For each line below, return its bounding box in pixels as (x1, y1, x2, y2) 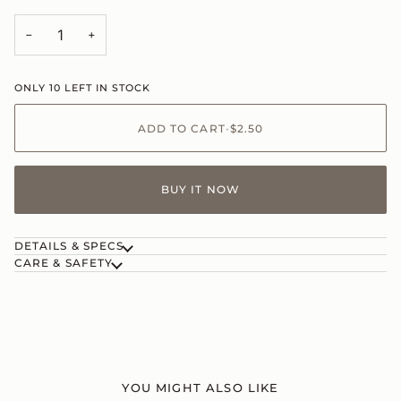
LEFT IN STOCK (61, 81, 151, 94)
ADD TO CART (137, 121, 226, 135)
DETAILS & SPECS (14, 239, 124, 253)
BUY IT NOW (161, 183, 240, 197)
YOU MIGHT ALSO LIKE (122, 380, 279, 395)
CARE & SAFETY (14, 256, 114, 270)
